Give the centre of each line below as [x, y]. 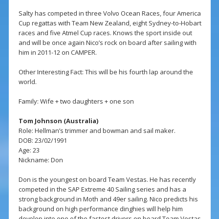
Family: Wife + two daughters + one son [76, 101]
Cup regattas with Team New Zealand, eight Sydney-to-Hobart [110, 23]
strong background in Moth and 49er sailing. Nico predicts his [108, 199]
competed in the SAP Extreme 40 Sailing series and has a [102, 189]
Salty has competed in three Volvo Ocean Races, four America [109, 13]
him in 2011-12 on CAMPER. [57, 53]
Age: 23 [29, 150]
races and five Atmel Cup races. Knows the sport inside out [105, 33]
